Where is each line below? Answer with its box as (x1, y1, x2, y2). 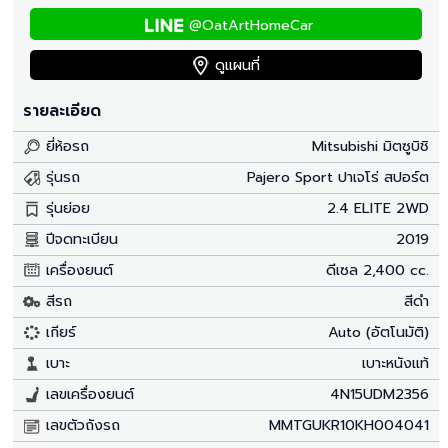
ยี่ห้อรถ (41, 134, 90, 157)
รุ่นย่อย (41, 196, 91, 219)
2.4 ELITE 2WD (327, 196, 430, 219)
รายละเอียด (23, 98, 102, 122)
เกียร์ (41, 320, 77, 343)
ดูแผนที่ (215, 54, 261, 76)
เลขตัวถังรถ (41, 413, 121, 436)
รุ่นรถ (41, 165, 81, 188)
